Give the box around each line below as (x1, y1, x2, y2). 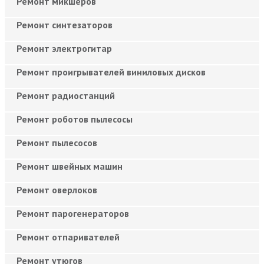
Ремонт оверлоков (16, 183, 97, 196)
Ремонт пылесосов (16, 136, 97, 148)
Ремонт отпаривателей (16, 230, 120, 243)
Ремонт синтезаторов (16, 18, 113, 31)
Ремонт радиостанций (16, 89, 115, 101)
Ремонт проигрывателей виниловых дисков (16, 65, 206, 78)
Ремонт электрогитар (16, 42, 112, 54)
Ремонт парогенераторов (16, 207, 129, 219)
